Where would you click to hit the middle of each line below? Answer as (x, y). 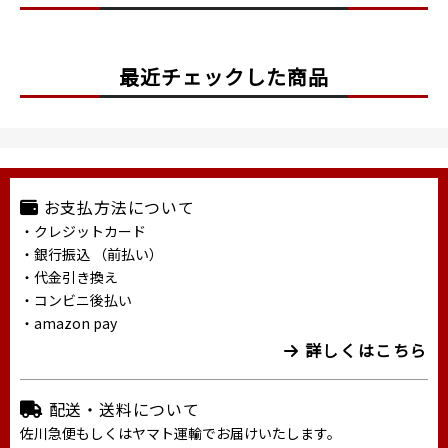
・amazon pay (68, 323)
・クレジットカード (83, 231)
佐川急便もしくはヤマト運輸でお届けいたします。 (180, 433)
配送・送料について (124, 409)
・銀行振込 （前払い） (91, 254)
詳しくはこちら (363, 350)
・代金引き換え (69, 277)
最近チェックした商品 (224, 77)
